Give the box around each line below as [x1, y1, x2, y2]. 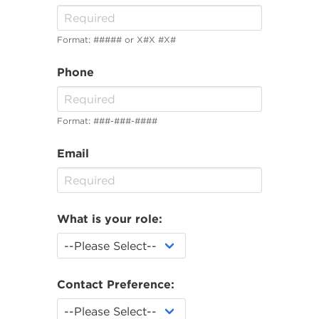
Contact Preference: [57, 276, 174, 291]
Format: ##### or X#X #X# [57, 33, 176, 45]
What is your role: [57, 211, 162, 226]
